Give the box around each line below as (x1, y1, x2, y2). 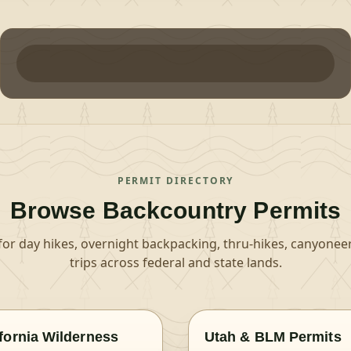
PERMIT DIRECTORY (117, 174, 234, 187)
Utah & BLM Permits (204, 329, 342, 345)
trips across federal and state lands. (69, 254, 282, 271)
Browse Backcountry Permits (9, 197, 342, 223)
